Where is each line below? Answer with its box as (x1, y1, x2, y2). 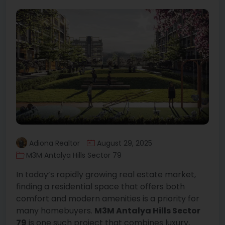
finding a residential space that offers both (16, 181, 185, 193)
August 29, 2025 (97, 138, 152, 149)
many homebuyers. (16, 205, 94, 217)
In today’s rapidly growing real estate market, (16, 169, 196, 181)
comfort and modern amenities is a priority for (16, 193, 199, 205)
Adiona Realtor (29, 138, 80, 149)
